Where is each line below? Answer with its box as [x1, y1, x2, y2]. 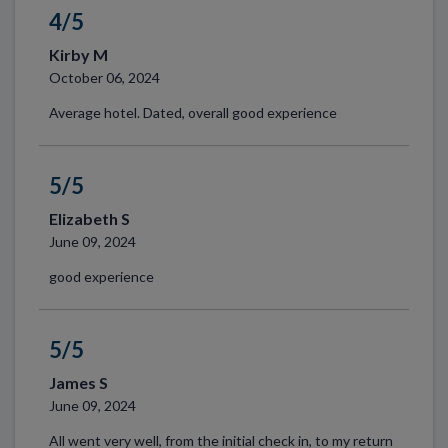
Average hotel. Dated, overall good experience [48, 104, 337, 122]
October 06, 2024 [48, 68, 160, 86]
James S [48, 372, 108, 392]
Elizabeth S [48, 208, 130, 228]
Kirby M [48, 44, 108, 64]
